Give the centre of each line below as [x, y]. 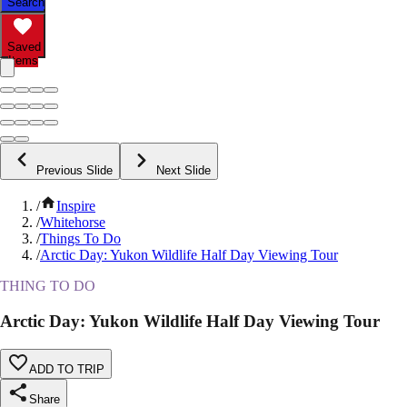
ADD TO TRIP [67, 369]
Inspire [76, 206]
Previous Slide [74, 171]
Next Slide [184, 171]
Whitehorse [73, 223]
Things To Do [80, 239]
